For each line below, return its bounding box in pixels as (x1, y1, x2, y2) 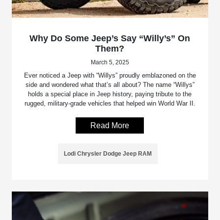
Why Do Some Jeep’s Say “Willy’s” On (29, 33, 191, 43)
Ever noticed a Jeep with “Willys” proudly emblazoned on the (24, 71, 196, 79)
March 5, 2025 (90, 58, 129, 66)
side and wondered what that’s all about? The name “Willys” (25, 81, 194, 88)
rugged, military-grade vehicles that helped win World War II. (24, 99, 195, 107)
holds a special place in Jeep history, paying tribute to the (28, 90, 192, 98)
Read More (90, 121, 130, 130)
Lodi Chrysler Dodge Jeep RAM (64, 150, 152, 157)
